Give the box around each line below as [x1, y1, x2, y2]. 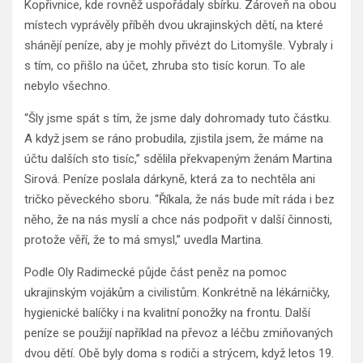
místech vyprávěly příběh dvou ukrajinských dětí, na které [24, 18, 323, 33]
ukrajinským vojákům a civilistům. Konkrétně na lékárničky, [24, 285, 330, 301]
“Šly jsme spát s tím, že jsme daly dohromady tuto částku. [24, 111, 331, 126]
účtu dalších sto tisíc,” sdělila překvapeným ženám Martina [24, 152, 332, 167]
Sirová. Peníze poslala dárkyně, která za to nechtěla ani [24, 172, 315, 187]
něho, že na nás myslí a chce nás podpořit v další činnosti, [24, 212, 332, 228]
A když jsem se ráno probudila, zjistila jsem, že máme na [24, 131, 323, 147]
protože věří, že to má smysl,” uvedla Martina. [24, 233, 263, 248]
